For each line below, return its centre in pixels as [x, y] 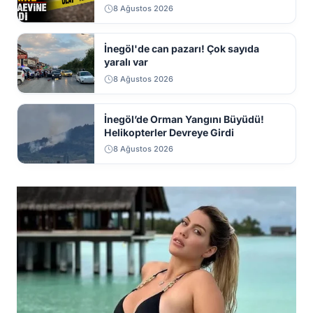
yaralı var [126, 62]
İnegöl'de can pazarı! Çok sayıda [181, 49]
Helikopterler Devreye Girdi [169, 133]
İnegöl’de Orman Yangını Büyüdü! [184, 119]
